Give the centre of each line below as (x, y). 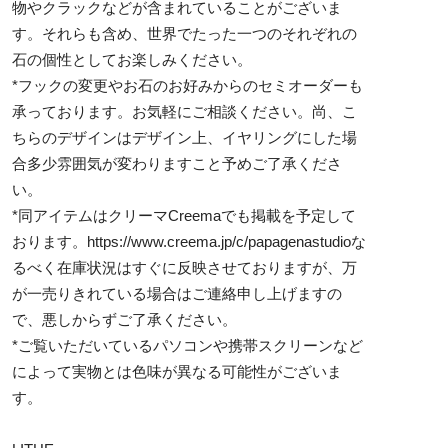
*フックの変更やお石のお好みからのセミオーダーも (187, 85)
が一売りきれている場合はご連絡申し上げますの (177, 293)
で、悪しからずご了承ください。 (124, 319)
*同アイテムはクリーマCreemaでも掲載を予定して (184, 215)
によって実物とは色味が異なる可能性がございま (177, 371)
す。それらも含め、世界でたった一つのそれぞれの (184, 33)
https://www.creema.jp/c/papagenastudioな (226, 241)
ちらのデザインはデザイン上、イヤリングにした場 (184, 137)
